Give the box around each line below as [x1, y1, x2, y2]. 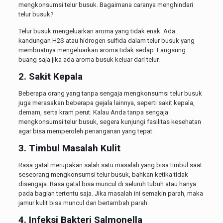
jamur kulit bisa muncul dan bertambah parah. [18, 199, 149, 207]
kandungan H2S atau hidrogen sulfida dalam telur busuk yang [18, 37, 195, 45]
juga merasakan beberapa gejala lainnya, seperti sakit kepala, [18, 99, 195, 107]
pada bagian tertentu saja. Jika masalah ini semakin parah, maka [18, 190, 203, 198]
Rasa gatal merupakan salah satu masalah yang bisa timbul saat [18, 161, 202, 169]
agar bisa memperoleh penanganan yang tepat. [18, 127, 154, 135]
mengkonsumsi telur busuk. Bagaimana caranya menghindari [18, 1, 193, 9]
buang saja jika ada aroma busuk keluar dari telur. [18, 56, 160, 64]
